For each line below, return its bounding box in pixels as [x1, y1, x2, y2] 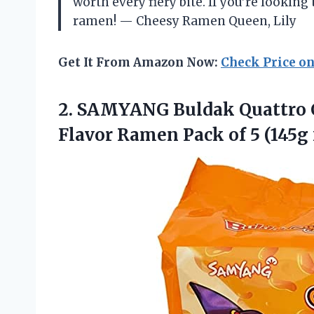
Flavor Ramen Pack [58, 123, 228, 146]
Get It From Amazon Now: [58, 54, 221, 70]
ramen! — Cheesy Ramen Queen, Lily [73, 13, 296, 29]
